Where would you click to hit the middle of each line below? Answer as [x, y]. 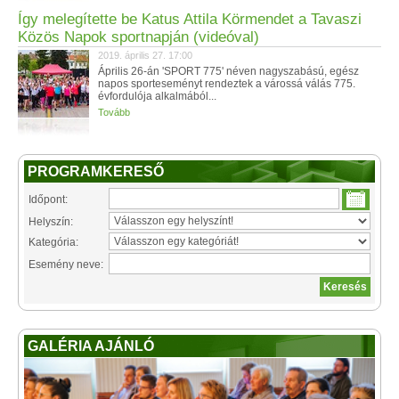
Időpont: [48, 199]
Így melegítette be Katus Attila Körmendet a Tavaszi [190, 19]
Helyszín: [51, 222]
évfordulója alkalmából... [157, 96]
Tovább [114, 112]
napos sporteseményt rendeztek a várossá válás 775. [227, 84]
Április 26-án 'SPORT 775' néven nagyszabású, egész [228, 71]
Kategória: [53, 242]
